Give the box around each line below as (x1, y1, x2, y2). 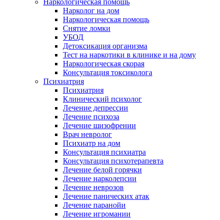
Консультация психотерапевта (63, 157, 164, 165)
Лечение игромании (63, 210, 131, 218)
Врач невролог (63, 130, 112, 138)
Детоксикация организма (63, 42, 147, 50)
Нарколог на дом (63, 6, 119, 15)
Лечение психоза (63, 112, 119, 121)
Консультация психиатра (63, 148, 146, 156)
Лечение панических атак (63, 192, 149, 200)
